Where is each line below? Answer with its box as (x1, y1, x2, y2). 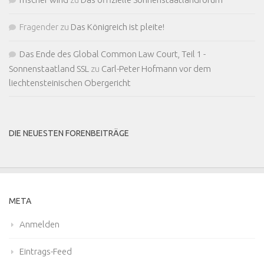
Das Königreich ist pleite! (71, 21, 164, 32)
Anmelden (19, 219, 60, 229)
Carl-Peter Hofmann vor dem (101, 63, 211, 74)
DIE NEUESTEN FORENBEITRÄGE (9, 128, 129, 138)
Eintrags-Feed (19, 246, 72, 256)
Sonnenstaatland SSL (9, 63, 89, 74)
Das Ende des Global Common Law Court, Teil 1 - (19, 48, 206, 59)
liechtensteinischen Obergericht (9, 77, 131, 88)
